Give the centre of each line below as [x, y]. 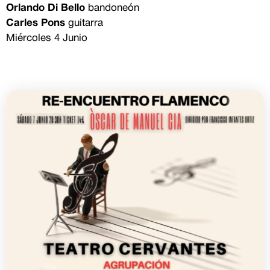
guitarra [84, 24]
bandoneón [112, 8]
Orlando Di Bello [46, 8]
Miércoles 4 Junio [47, 39]
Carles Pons [36, 24]
